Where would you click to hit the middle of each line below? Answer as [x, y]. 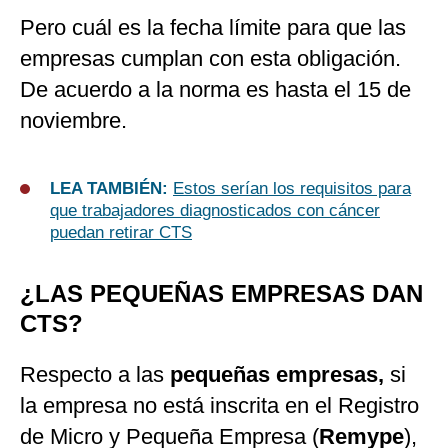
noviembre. [73, 121]
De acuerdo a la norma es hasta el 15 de [215, 90]
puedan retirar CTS [121, 233]
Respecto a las [95, 375]
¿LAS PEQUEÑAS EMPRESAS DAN [221, 294]
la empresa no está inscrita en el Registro [219, 406]
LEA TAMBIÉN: [111, 189]
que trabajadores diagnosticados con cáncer [215, 211]
